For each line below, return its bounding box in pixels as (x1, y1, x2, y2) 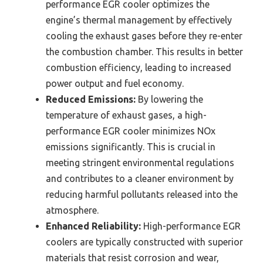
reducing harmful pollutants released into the (46, 188, 238, 200)
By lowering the (136, 93, 203, 104)
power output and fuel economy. (46, 77, 184, 89)
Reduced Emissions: (46, 93, 136, 104)
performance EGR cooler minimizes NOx (46, 125, 215, 136)
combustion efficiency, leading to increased (46, 62, 231, 73)
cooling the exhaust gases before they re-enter (46, 30, 242, 41)
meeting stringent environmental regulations (46, 157, 234, 168)
